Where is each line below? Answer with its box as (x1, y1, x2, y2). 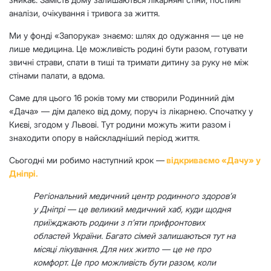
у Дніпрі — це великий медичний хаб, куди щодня (33, 203, 230, 214)
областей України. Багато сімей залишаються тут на (33, 230, 235, 241)
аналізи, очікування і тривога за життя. (9, 7, 160, 18)
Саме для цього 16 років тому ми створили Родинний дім (9, 92, 234, 103)
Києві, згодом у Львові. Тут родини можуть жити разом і (9, 119, 230, 129)
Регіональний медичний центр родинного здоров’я (33, 190, 235, 201)
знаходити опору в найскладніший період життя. (9, 132, 200, 143)
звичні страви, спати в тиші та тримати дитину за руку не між (9, 56, 249, 67)
